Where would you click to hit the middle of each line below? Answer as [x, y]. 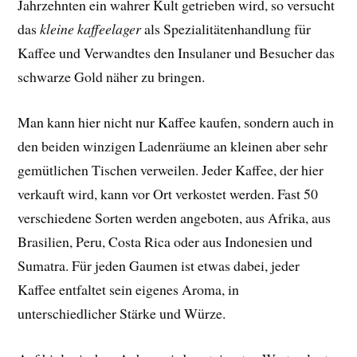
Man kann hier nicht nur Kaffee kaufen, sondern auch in [176, 122]
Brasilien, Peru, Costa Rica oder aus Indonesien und [165, 241]
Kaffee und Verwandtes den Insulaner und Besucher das [177, 53]
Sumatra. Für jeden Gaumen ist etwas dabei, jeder [159, 265]
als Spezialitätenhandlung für [226, 29]
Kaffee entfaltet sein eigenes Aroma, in [129, 289]
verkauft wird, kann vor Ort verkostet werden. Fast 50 [168, 193]
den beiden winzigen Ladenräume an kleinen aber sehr [173, 145]
